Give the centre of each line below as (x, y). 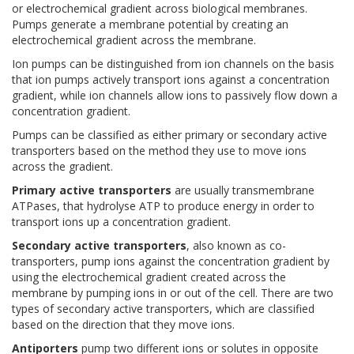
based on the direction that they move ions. (123, 324)
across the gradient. (62, 166)
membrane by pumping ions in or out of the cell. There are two (173, 292)
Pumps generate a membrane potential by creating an (150, 24)
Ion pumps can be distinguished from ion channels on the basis (173, 63)
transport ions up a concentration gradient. (121, 221)
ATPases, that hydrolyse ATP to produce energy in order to (163, 205)
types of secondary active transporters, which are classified (163, 308)
